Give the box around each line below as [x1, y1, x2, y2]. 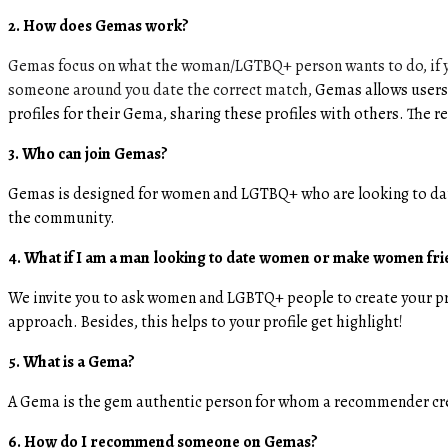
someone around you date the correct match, [8, 78, 315, 101]
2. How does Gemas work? [8, 14, 195, 37]
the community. [8, 206, 115, 229]
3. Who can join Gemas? [8, 142, 171, 165]
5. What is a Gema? [8, 350, 141, 373]
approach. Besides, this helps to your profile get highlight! [8, 310, 403, 333]
